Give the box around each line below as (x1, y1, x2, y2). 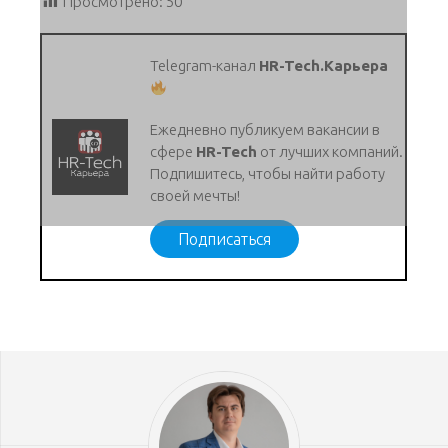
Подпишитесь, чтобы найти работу (150, 165, 386, 183)
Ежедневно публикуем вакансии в (150, 121, 381, 139)
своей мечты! (150, 187, 244, 205)
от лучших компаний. (257, 143, 404, 161)
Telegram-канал (150, 57, 260, 75)
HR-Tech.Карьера (259, 57, 389, 75)
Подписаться (178, 230, 272, 249)
